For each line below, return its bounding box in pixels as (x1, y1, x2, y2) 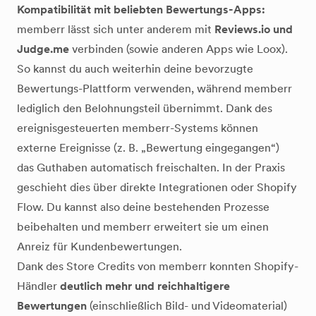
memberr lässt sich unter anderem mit (17, 23, 214, 36)
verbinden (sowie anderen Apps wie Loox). (69, 42, 288, 56)
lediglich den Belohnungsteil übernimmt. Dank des (17, 102, 272, 115)
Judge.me (17, 42, 69, 56)
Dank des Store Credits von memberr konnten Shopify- (17, 260, 298, 273)
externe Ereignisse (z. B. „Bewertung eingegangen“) (17, 141, 279, 154)
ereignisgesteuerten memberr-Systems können (17, 121, 258, 135)
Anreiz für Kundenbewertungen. (17, 240, 182, 253)
